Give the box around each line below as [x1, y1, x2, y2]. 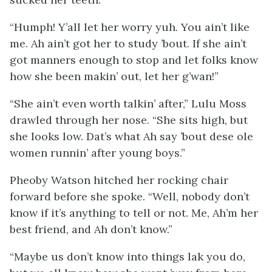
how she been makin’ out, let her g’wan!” [10, 69, 219, 83]
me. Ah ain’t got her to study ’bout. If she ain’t [10, 36, 246, 50]
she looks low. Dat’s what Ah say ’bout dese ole [10, 129, 253, 143]
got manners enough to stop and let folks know [10, 53, 258, 67]
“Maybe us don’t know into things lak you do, [10, 250, 245, 263]
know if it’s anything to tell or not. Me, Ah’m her [10, 206, 258, 220]
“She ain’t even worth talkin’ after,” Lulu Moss [10, 97, 246, 110]
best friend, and [10, 222, 94, 236]
